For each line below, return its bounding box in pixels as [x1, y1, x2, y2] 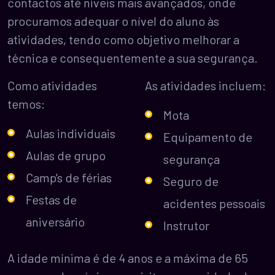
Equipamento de [163, 130, 252, 144]
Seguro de [163, 174, 219, 188]
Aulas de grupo [26, 148, 106, 163]
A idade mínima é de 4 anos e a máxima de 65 [7, 250, 248, 265]
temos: [7, 96, 45, 111]
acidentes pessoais [163, 196, 265, 211]
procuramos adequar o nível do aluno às [7, 14, 219, 28]
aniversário [26, 214, 85, 229]
